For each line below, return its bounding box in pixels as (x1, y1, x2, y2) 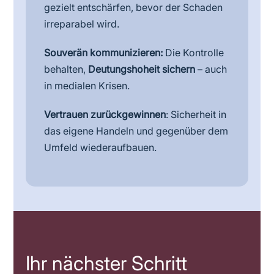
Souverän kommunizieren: (44, 46, 163, 59)
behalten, (44, 63, 89, 75)
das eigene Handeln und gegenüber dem (44, 125, 229, 137)
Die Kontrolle (163, 46, 224, 59)
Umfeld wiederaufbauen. (44, 141, 157, 154)
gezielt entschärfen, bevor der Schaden (44, 1, 223, 13)
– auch (195, 63, 228, 75)
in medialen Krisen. (44, 80, 130, 92)
